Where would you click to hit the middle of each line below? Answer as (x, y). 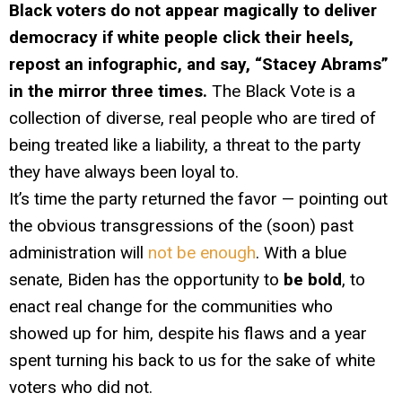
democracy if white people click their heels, (181, 37)
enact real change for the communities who (171, 306)
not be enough (202, 252)
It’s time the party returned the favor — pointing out (198, 198)
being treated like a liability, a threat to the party (185, 144)
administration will (79, 252)
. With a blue (301, 252)
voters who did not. (81, 387)
